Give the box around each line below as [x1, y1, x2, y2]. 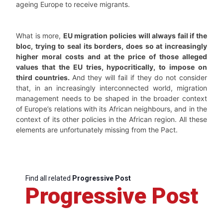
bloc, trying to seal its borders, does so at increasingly [16, 42, 207, 50]
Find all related [25, 174, 72, 182]
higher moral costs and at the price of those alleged [16, 52, 207, 61]
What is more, [16, 31, 63, 40]
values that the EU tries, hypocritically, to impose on [16, 63, 207, 71]
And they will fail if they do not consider [72, 73, 208, 82]
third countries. [16, 73, 72, 82]
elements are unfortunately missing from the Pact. [16, 125, 178, 134]
